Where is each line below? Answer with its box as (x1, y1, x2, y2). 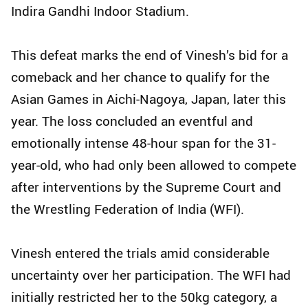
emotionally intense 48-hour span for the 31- (11, 134, 276, 153)
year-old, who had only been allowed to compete (11, 156, 296, 175)
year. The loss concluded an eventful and (11, 112, 253, 131)
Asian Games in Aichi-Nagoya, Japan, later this (11, 90, 286, 109)
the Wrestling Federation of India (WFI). (11, 200, 244, 219)
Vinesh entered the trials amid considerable (11, 244, 269, 263)
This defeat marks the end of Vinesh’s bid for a (11, 46, 288, 65)
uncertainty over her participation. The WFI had (11, 266, 291, 285)
